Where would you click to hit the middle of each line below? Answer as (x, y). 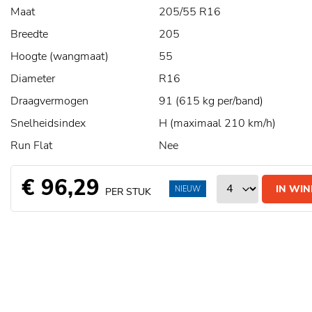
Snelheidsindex (48, 123)
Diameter (33, 79)
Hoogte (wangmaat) (60, 56)
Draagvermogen (49, 101)
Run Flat (31, 146)
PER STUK (128, 192)
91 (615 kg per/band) (211, 101)
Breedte (29, 34)
